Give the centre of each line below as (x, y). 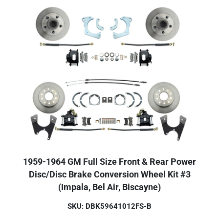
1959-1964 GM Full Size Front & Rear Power (109, 162)
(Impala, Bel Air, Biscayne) (109, 187)
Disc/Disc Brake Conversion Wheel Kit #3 (109, 174)
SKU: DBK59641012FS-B (109, 206)
